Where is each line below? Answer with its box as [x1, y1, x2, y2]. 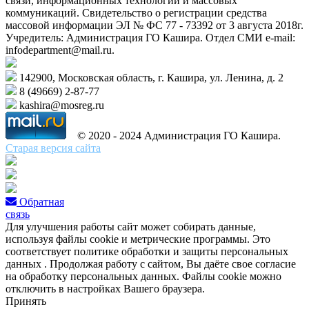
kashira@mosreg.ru [17, 99, 104, 111]
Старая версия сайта [6, 141, 101, 154]
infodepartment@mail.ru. [6, 43, 114, 56]
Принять [6, 295, 46, 307]
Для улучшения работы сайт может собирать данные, [6, 220, 256, 232]
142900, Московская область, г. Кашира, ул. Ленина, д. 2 [17, 71, 283, 83]
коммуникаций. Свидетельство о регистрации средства [6, 6, 267, 19]
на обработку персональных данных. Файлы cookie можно [6, 270, 281, 282]
